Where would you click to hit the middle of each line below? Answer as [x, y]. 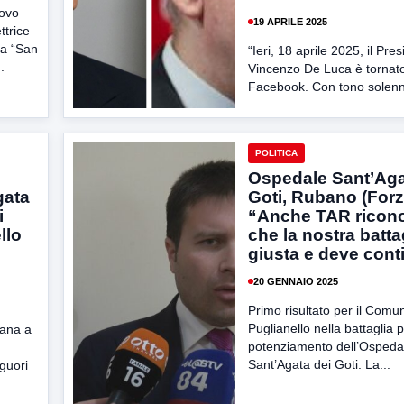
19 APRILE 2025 [290, 21]
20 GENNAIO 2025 [296, 281]
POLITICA [276, 153]
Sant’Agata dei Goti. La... [319, 364]
